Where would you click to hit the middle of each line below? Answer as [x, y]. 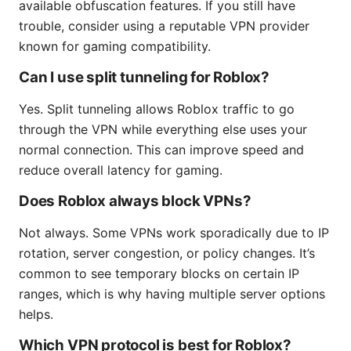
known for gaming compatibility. [115, 46]
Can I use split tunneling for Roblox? [145, 77]
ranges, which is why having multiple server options [172, 293]
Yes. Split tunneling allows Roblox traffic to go [157, 109]
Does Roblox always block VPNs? [135, 201]
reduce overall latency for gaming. [121, 170]
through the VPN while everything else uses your [163, 129]
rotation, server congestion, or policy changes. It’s [167, 253]
